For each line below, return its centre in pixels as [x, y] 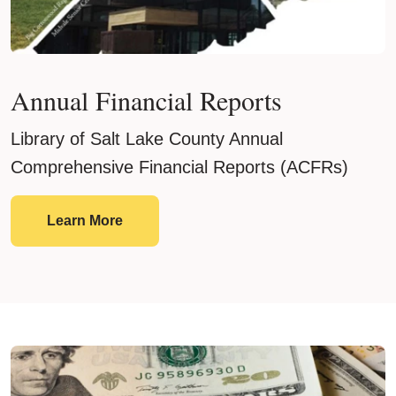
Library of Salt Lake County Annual [147, 138]
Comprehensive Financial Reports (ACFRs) [179, 167]
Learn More [85, 220]
